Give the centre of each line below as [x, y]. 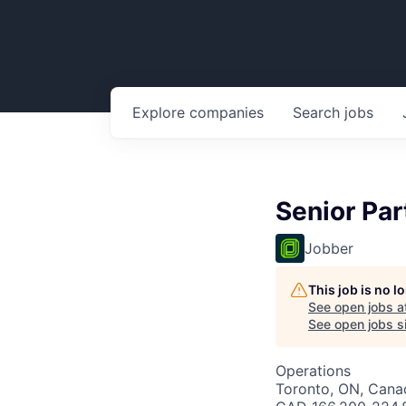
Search [319, 112]
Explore [161, 112]
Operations [313, 371]
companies [227, 112]
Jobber [329, 248]
